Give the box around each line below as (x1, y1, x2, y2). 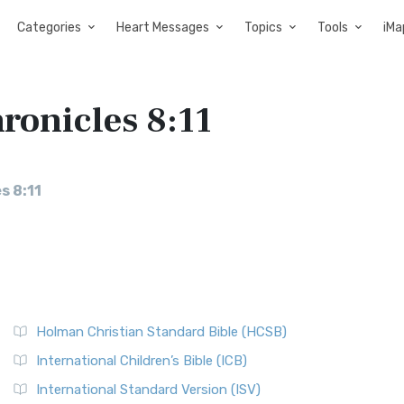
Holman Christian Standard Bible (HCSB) (36, 324, 287, 340)
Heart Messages (116, 20, 209, 35)
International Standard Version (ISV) (36, 381, 261, 398)
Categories (17, 20, 81, 35)
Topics (244, 20, 282, 35)
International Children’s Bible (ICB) (36, 353, 247, 369)
